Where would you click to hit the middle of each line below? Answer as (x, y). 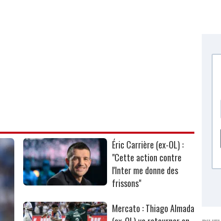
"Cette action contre (147, 158)
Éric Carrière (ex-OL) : (148, 145)
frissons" (127, 183)
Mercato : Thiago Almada (153, 208)
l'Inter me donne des (145, 170)
